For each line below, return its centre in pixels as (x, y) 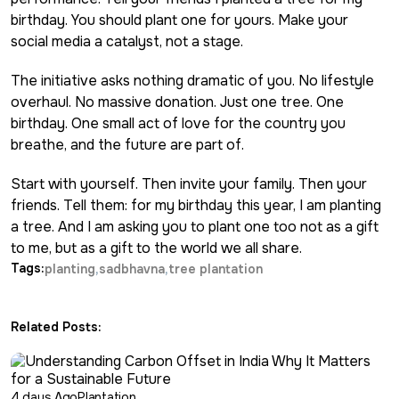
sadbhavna (132, 269)
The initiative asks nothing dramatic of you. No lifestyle (192, 80)
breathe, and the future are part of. (127, 144)
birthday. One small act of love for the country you (178, 123)
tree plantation (216, 269)
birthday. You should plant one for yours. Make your (179, 20)
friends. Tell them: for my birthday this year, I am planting (196, 205)
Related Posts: (56, 326)
